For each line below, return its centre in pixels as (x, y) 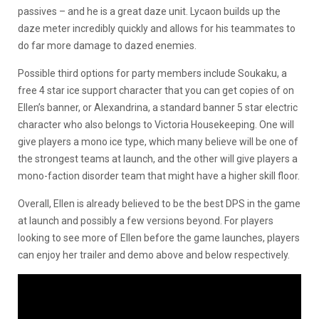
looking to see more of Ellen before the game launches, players (159, 237)
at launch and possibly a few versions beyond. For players (146, 220)
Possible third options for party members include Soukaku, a (152, 73)
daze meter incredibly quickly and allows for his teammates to (157, 28)
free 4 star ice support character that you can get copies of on (156, 90)
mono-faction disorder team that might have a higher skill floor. (159, 176)
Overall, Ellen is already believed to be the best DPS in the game (159, 203)
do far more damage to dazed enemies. (108, 45)
